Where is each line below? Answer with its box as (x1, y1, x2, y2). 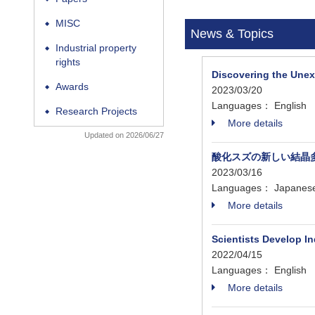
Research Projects (56, 106, 137, 117)
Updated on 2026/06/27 (84, 131, 164, 139)
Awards (56, 82, 89, 92)
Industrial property (56, 43, 136, 53)
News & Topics (191, 27, 274, 41)
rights (56, 57, 80, 67)
